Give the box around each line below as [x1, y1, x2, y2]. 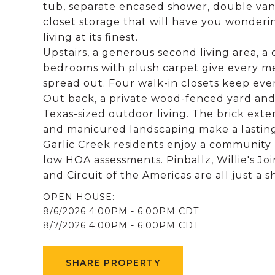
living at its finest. [43, 31, 138, 43]
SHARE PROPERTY [66, 257, 160, 268]
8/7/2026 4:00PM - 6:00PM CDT [43, 220, 199, 231]
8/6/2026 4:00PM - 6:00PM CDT [43, 206, 199, 217]
